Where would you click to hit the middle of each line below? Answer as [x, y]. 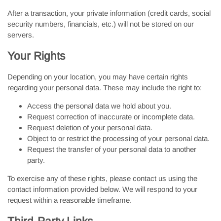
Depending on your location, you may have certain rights [98, 77]
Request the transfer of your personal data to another [112, 149]
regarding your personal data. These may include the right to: [105, 88]
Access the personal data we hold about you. [99, 106]
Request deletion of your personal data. [90, 128]
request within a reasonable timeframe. [70, 200]
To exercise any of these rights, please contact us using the [102, 178]
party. [36, 160]
